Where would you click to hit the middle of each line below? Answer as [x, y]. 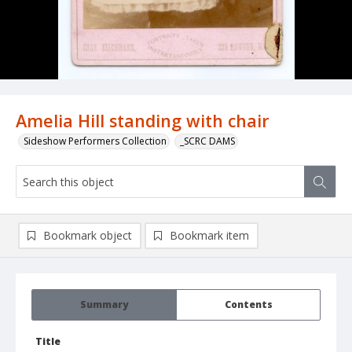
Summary [104, 305]
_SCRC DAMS [207, 141]
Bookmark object [88, 236]
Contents [248, 305]
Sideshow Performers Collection [95, 141]
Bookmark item [209, 236]
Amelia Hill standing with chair [143, 121]
